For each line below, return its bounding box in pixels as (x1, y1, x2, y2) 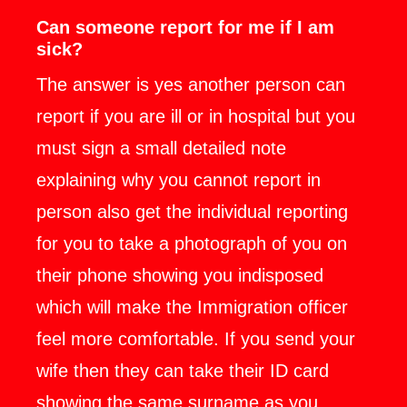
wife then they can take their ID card (36, 361, 329, 381)
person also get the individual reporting (36, 202, 348, 222)
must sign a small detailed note (36, 138, 286, 158)
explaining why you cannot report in (36, 170, 321, 190)
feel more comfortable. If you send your (36, 329, 355, 349)
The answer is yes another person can (36, 74, 345, 94)
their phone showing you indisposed (36, 265, 323, 285)
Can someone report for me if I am (36, 17, 334, 37)
